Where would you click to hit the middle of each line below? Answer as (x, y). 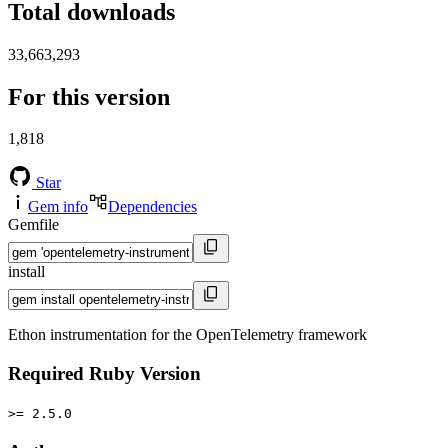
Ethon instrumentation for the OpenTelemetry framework (187, 335)
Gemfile (33, 225)
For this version (89, 96)
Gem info (58, 207)
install (26, 272)
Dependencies (152, 207)
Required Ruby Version (104, 374)
